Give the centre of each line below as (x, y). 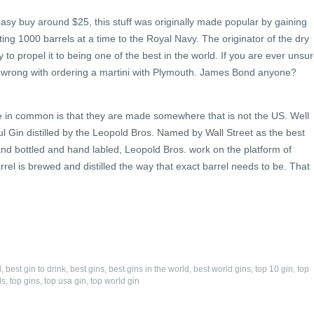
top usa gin (65, 281)
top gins (25, 281)
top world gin (115, 281)
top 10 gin (274, 269)
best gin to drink (36, 269)
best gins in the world (149, 269)
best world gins (222, 269)
